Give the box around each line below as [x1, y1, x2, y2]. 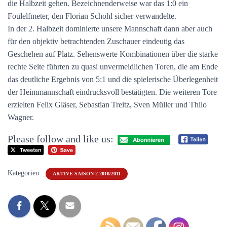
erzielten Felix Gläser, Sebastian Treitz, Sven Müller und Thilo [8, 100, 207, 109]
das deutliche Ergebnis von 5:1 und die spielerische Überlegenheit [8, 75, 218, 84]
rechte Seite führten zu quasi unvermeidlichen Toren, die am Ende [8, 62, 218, 71]
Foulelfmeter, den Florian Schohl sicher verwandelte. [8, 12, 176, 20]
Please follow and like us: [8, 133, 113, 144]
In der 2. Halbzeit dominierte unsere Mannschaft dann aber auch [8, 24, 212, 33]
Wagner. [8, 113, 34, 122]
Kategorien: [8, 169, 43, 177]
